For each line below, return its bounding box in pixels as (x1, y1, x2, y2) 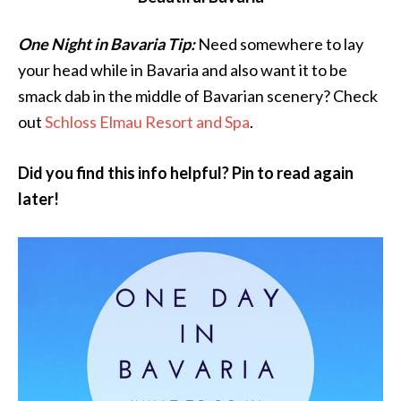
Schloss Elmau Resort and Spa (45, 111, 250, 132)
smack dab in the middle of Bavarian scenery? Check (18, 85, 378, 106)
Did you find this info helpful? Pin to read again (18, 162, 354, 183)
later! (18, 188, 59, 209)
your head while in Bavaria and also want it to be (18, 59, 347, 80)
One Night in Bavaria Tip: (18, 33, 195, 54)
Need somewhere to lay (198, 33, 363, 54)
